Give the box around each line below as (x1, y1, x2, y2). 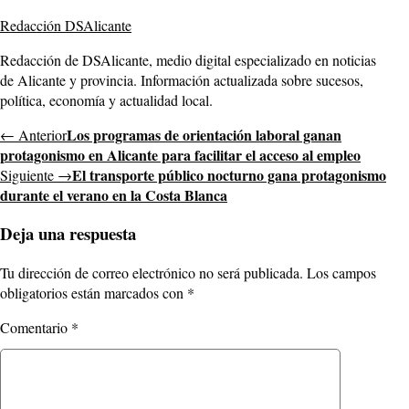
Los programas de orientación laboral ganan (67, 123, 341, 145)
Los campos (307, 263, 376, 283)
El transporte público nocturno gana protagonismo (72, 163, 386, 185)
